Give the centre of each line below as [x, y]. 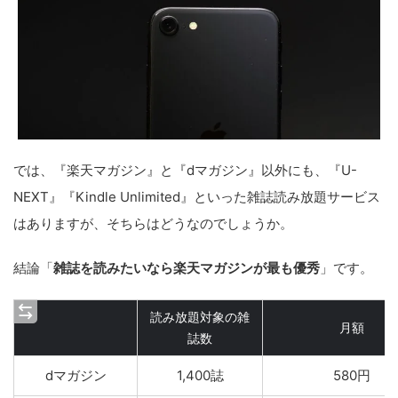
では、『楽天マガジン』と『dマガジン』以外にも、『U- [185, 170]
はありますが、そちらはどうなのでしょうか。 [153, 223]
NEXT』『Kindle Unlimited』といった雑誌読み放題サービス [197, 197]
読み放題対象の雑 [200, 317]
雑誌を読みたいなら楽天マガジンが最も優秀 [187, 268]
